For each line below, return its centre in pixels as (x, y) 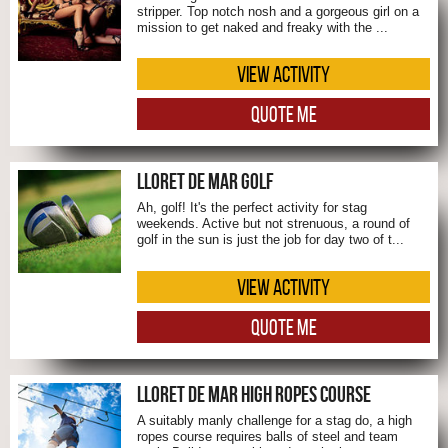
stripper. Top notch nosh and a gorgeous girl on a (278, 11)
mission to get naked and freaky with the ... (262, 27)
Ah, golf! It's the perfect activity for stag (252, 208)
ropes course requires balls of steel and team (267, 436)
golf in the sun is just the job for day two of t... (270, 240)
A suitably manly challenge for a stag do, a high (274, 420)
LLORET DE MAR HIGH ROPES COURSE (254, 393)
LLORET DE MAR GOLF (205, 181)
